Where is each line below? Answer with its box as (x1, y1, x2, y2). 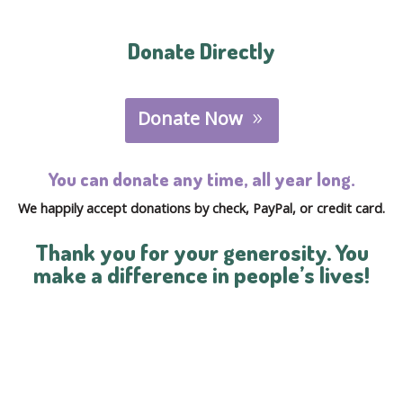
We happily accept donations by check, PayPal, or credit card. (18, 198, 385, 217)
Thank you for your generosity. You (34, 237, 369, 266)
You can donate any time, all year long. (48, 166, 355, 191)
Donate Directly (128, 35, 275, 65)
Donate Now (137, 105, 243, 130)
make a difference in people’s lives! (33, 259, 370, 289)
